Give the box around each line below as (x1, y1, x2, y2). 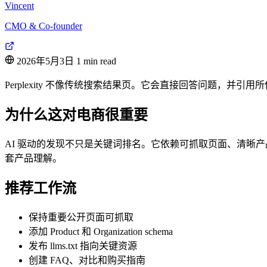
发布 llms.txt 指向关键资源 (29, 240, 137, 251)
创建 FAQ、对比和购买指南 (29, 254, 145, 265)
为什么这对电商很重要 (5, 107, 148, 123)
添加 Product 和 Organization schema (29, 226, 173, 237)
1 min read (76, 56, 116, 67)
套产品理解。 (5, 153, 62, 163)
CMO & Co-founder (5, 21, 82, 32)
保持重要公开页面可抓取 (29, 212, 133, 222)
